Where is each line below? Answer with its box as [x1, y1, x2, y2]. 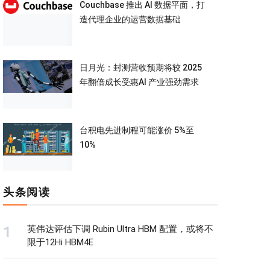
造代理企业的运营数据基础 [79, 14, 181, 25]
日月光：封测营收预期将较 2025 [79, 62, 202, 72]
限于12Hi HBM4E [27, 236, 93, 248]
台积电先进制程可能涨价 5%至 [79, 125, 194, 135]
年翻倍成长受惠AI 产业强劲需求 [79, 77, 199, 87]
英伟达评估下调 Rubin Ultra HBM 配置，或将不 [27, 223, 213, 234]
